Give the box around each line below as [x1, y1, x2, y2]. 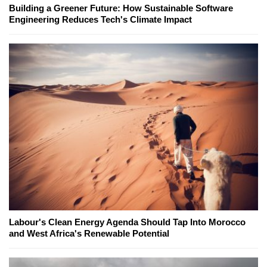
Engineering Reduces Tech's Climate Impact [9, 14, 192, 24]
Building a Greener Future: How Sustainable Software [9, 2, 233, 13]
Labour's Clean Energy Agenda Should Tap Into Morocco [9, 216, 246, 227]
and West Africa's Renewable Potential [9, 228, 169, 238]
